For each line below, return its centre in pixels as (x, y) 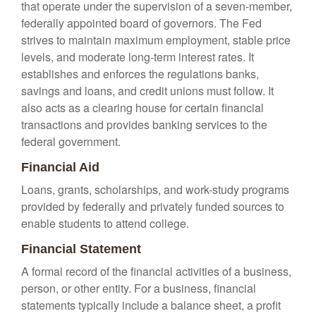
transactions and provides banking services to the (144, 124)
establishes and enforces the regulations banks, (140, 74)
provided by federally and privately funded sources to (153, 206)
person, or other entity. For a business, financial (139, 288)
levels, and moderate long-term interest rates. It (138, 57)
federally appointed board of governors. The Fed (141, 23)
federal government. (71, 141)
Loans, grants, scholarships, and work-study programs (155, 189)
